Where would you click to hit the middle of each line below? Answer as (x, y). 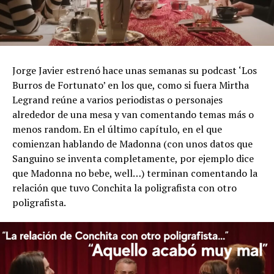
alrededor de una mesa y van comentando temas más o (133, 115)
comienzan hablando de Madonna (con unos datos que (132, 144)
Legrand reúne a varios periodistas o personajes (117, 100)
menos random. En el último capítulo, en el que (117, 129)
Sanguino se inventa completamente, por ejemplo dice (133, 159)
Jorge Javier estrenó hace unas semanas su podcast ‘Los (135, 71)
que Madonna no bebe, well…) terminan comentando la (135, 173)
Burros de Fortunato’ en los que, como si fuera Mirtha (131, 85)
